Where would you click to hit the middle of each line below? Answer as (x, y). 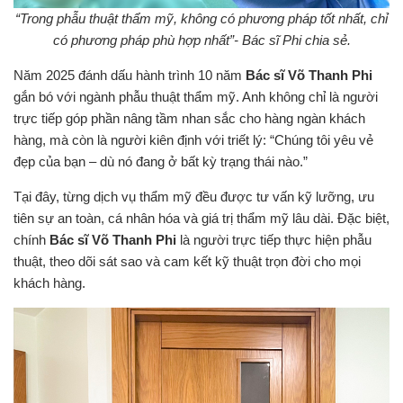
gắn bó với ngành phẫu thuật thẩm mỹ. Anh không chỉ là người (196, 97)
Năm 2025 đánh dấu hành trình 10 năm (130, 76)
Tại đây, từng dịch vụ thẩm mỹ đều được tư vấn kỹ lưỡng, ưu (194, 197)
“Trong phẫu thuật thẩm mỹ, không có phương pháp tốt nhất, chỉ (201, 19)
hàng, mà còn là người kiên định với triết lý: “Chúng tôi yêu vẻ (193, 140)
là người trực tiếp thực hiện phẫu (274, 240)
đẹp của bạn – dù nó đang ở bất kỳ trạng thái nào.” (161, 162)
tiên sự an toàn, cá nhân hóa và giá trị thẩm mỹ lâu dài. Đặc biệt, (201, 219)
